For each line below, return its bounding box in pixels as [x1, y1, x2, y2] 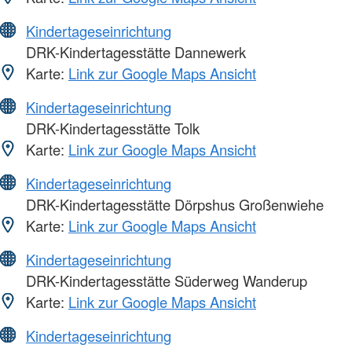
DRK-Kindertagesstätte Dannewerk [22, 42, 246, 63]
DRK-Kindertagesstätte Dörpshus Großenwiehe [22, 194, 324, 215]
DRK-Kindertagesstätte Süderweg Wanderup [22, 270, 307, 291]
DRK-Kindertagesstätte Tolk [22, 118, 200, 139]
